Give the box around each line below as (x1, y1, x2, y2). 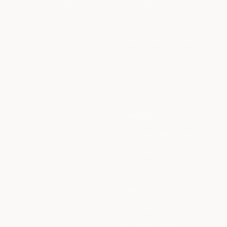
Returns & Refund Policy (124, 35, 199, 46)
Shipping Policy (124, 54, 171, 64)
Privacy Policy (124, 92, 165, 102)
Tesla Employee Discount (124, 148, 200, 158)
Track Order (124, 167, 159, 177)
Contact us (124, 17, 158, 27)
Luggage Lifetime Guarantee (124, 129, 212, 139)
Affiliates (12, 17, 40, 27)
